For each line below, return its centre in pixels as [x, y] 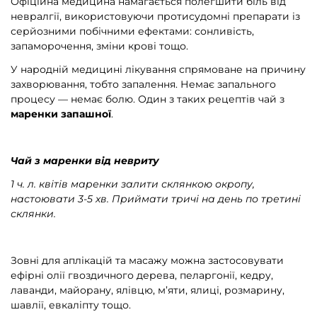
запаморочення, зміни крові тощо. [99, 46]
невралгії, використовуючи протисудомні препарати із [155, 17]
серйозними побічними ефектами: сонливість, [132, 31]
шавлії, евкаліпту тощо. [71, 305]
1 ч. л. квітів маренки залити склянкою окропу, [133, 184]
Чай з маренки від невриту [85, 160]
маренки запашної [61, 114]
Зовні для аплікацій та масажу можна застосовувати [147, 260]
